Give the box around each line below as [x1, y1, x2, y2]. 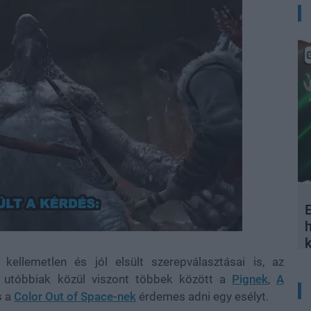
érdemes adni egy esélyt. [136, 289, 271, 303]
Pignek [231, 272, 268, 286]
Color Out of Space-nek [14, 289, 136, 303]
